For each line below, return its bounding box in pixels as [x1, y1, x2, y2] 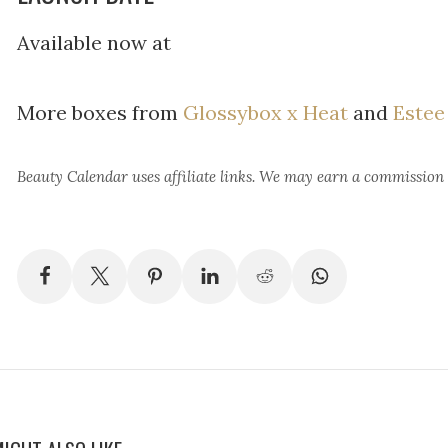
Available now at [17, 30, 171, 56]
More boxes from [17, 100, 183, 126]
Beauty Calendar [17, 167, 128, 187]
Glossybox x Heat [183, 100, 348, 126]
